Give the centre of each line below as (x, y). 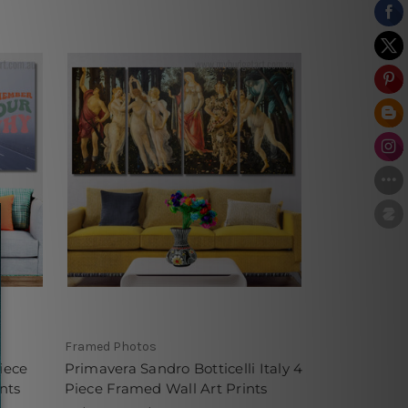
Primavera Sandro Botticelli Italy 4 (184, 368)
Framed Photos (110, 346)
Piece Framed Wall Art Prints (166, 388)
